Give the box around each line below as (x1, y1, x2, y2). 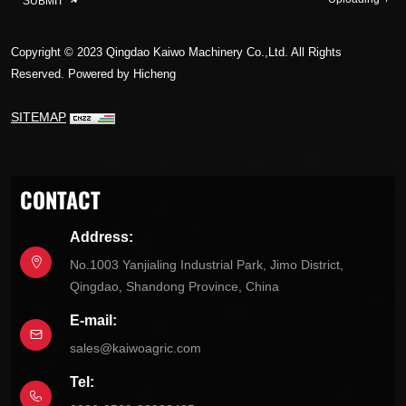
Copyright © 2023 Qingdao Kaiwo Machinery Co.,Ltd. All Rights (11, 45, 342, 60)
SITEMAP (11, 110, 66, 125)
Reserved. (11, 67, 68, 82)
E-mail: (70, 313, 117, 329)
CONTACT (20, 180, 101, 218)
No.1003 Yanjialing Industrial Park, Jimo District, (70, 257, 343, 273)
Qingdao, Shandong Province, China (70, 279, 279, 295)
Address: (70, 229, 133, 246)
